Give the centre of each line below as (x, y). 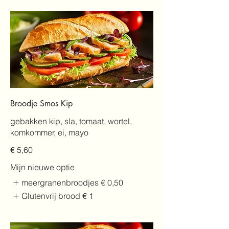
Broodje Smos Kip (41, 103)
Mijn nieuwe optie (42, 167)
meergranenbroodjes (60, 182)
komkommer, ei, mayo (49, 132)
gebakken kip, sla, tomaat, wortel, (71, 121)
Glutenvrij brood (51, 196)
